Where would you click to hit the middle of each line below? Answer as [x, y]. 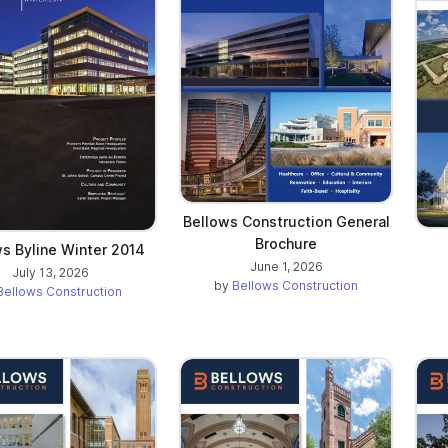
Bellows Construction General [286, 222]
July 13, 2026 [50, 273]
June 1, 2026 [286, 267]
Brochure [286, 244]
